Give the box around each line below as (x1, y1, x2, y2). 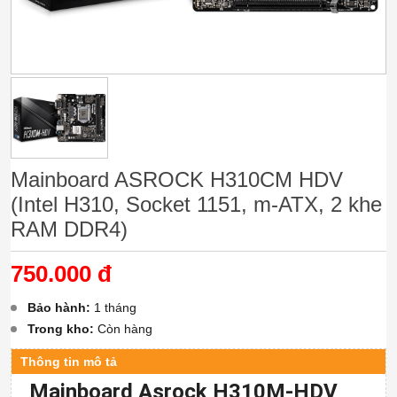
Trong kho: (27, 321, 94, 336)
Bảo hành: (27, 300, 90, 315)
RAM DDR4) (11, 216, 128, 241)
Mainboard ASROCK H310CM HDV (11, 167, 343, 191)
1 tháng (90, 300, 136, 315)
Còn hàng (94, 321, 152, 336)
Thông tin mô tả (20, 354, 117, 369)
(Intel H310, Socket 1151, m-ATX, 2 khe (11, 191, 382, 216)
